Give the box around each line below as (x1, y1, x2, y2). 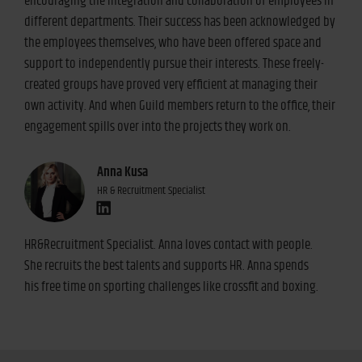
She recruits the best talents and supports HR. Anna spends (24, 255, 309, 276)
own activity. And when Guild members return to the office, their (24, 95, 335, 116)
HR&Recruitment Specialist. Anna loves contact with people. (24, 234, 313, 255)
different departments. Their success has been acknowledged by (24, 11, 335, 32)
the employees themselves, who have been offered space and (24, 32, 322, 53)
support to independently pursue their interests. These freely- (24, 53, 324, 74)
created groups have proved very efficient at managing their (24, 74, 318, 95)
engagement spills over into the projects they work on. (24, 116, 291, 137)
